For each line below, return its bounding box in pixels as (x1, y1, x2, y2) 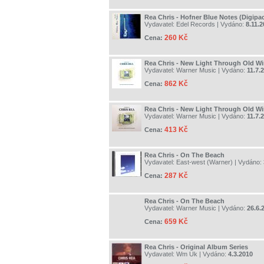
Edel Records (176, 21, 215, 28)
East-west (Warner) (176, 159, 233, 166)
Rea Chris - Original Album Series (144, 243, 248, 251)
